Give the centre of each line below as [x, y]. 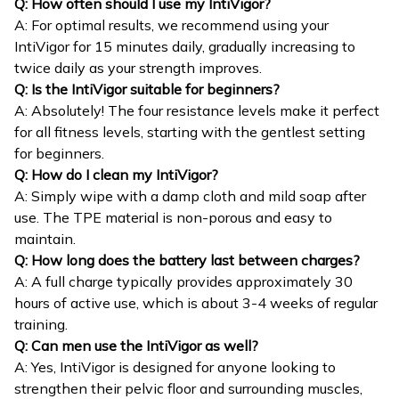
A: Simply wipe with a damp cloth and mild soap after [190, 196]
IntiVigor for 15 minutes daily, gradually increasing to [185, 47]
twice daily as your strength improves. [138, 68]
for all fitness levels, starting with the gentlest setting [190, 132]
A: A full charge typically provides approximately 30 [183, 282]
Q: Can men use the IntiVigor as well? [136, 346]
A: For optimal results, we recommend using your [171, 25]
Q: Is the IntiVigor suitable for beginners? [147, 90]
